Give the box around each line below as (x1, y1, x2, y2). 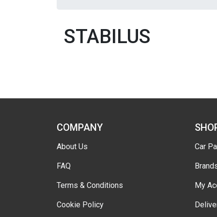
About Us (57, 142, 88, 151)
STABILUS (64, 25, 151, 48)
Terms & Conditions (57, 181, 123, 190)
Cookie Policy (57, 200, 104, 209)
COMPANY (57, 122, 103, 133)
